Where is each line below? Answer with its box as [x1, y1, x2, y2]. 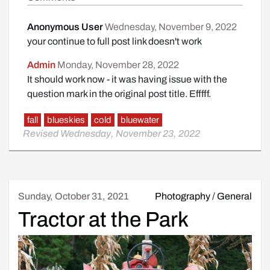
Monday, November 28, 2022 [57, 60, 179, 70]
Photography [155, 191, 210, 201]
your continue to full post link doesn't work [27, 36, 202, 46]
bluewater [121, 115, 159, 125]
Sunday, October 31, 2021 [18, 191, 129, 201]
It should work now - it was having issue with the [27, 74, 227, 84]
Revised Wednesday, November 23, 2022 [23, 128, 200, 139]
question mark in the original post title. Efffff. [27, 89, 211, 99]
